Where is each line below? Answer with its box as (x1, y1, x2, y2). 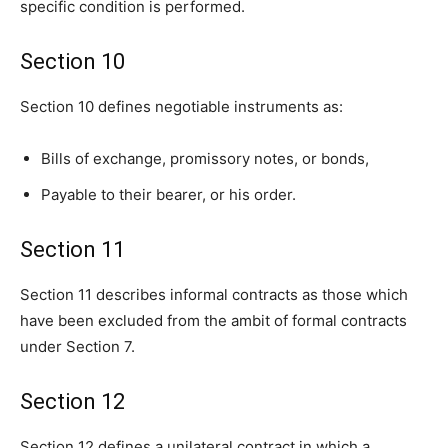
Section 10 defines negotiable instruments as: (20, 97, 343, 117)
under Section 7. (20, 337, 135, 357)
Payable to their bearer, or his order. (41, 185, 300, 205)
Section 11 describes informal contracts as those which (20, 285, 408, 305)
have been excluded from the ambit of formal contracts (20, 311, 407, 331)
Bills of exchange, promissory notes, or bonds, (41, 149, 369, 169)
